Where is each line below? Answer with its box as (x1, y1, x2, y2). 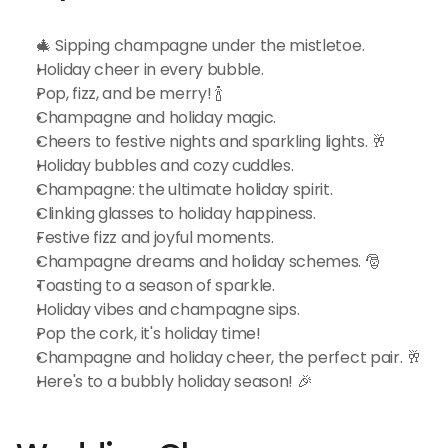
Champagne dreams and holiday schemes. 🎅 (36, 250, 381, 273)
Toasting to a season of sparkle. (36, 274, 275, 297)
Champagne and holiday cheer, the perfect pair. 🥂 (36, 346, 422, 369)
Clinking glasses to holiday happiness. (36, 202, 316, 225)
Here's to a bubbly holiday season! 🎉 (36, 370, 313, 393)
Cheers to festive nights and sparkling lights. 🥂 (36, 130, 387, 153)
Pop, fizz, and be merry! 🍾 (36, 82, 223, 105)
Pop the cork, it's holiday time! (36, 322, 261, 345)
